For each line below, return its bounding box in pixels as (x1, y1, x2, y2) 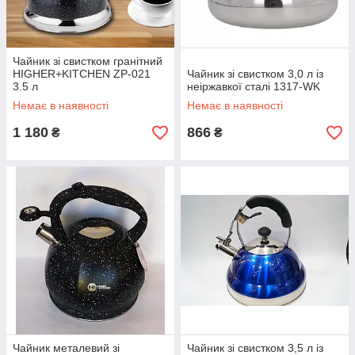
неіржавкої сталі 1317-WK (187, 80, 320, 93)
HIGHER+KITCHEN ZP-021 (13, 67, 151, 80)
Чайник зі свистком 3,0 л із (187, 67, 323, 80)
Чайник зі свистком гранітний (13, 55, 162, 67)
